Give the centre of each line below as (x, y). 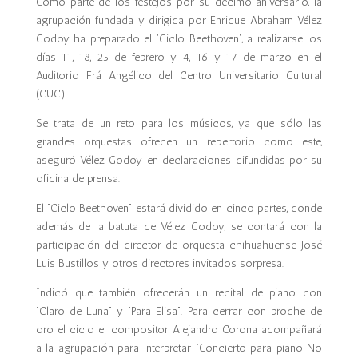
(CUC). (51, 94)
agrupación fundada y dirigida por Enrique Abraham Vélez (179, 20)
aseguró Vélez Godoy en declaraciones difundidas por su (179, 160)
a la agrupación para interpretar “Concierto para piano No (179, 348)
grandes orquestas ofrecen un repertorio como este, (179, 142)
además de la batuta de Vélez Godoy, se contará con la (179, 227)
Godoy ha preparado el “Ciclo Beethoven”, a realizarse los (179, 39)
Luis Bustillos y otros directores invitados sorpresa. (159, 263)
